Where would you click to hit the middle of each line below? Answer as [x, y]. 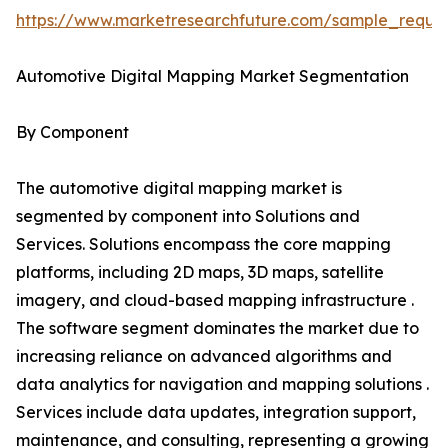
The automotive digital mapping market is [179, 188]
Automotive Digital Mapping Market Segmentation [212, 76]
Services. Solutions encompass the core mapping [203, 244]
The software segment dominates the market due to [217, 328]
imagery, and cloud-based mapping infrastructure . [215, 300]
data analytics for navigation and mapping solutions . [222, 384]
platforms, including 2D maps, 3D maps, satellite [200, 272]
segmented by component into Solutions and [188, 216]
